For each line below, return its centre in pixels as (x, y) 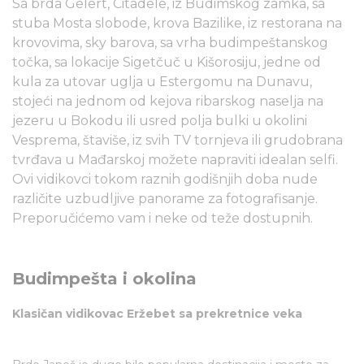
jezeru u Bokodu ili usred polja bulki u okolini (160, 121)
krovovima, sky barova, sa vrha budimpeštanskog (170, 43)
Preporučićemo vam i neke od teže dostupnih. (164, 218)
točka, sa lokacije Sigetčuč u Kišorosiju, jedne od (167, 62)
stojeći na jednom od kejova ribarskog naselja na (168, 101)
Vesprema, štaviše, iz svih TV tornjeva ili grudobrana (178, 140)
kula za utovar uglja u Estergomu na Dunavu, (162, 82)
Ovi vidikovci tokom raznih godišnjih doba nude (165, 179)
